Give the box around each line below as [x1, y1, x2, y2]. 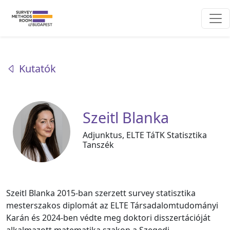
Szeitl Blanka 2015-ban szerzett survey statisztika [6, 187, 196, 199]
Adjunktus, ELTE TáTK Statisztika [83, 129, 207, 141]
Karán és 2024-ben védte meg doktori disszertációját [6, 212, 210, 223]
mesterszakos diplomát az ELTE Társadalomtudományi [6, 199, 218, 211]
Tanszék [83, 139, 114, 151]
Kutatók [16, 62, 56, 75]
